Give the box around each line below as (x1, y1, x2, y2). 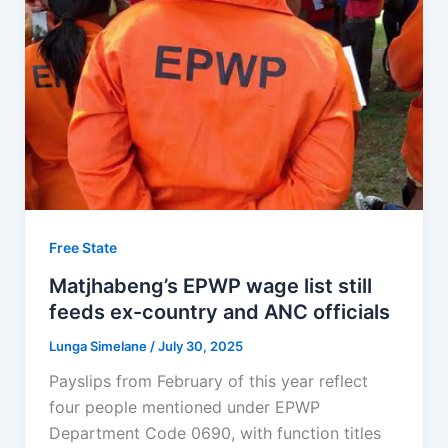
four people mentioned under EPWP (48, 397, 320, 418)
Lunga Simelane (48, 338, 150, 355)
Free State (48, 239, 117, 257)
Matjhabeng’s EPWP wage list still (48, 274, 372, 299)
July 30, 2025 (157, 338, 243, 355)
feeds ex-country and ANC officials (48, 300, 390, 325)
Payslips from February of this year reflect (48, 371, 368, 392)
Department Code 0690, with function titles (48, 423, 381, 444)
